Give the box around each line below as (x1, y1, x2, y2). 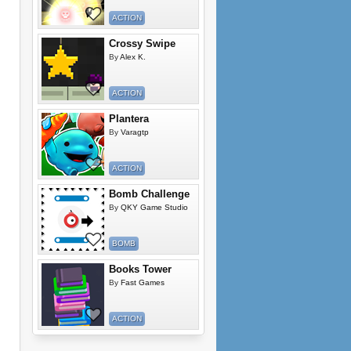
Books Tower (109, 263, 172, 275)
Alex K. (120, 52, 146, 61)
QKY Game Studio (121, 203, 188, 212)
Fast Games (121, 278, 165, 287)
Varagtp (121, 128, 149, 136)
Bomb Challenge (109, 188, 190, 200)
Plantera (109, 113, 149, 125)
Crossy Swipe (109, 38, 175, 49)
